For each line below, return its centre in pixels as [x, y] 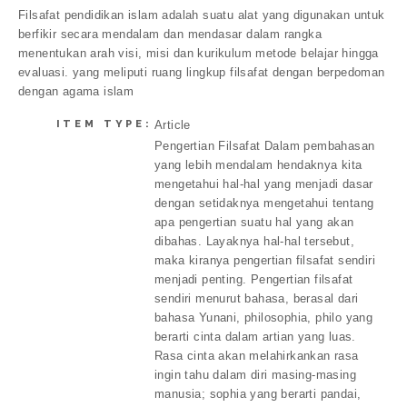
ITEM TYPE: [104, 124]
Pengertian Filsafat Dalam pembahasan [265, 145]
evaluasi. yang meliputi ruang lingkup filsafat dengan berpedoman [202, 73]
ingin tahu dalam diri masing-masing [255, 374]
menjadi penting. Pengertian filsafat [254, 279]
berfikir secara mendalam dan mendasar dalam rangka [170, 35]
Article [173, 124]
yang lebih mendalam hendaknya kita [258, 164]
